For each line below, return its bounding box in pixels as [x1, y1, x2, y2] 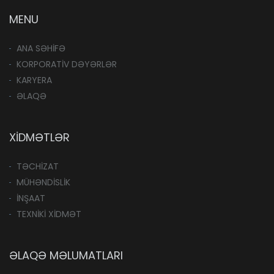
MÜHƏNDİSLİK [17, 176, 70, 189]
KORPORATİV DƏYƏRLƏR [17, 58, 117, 71]
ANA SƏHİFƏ [17, 42, 65, 55]
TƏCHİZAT [17, 160, 59, 173]
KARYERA [17, 74, 52, 87]
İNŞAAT [17, 192, 45, 205]
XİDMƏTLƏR [9, 130, 70, 146]
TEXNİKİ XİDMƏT [17, 208, 81, 221]
